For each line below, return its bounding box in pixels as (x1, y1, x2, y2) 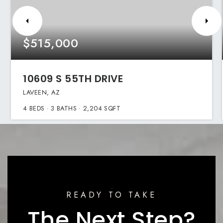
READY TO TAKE (66, 189, 157, 201)
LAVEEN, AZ (23, 87, 60, 97)
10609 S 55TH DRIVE (23, 72, 123, 86)
